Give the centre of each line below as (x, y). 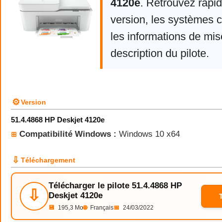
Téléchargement (48, 160)
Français (101, 208)
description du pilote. (160, 53)
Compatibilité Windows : (68, 134)
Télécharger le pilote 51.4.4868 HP (115, 186)
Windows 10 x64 (148, 134)
